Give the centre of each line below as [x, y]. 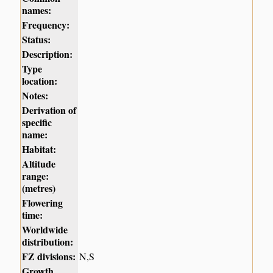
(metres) [39, 188]
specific [37, 122]
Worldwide [45, 229]
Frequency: [46, 24]
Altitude [39, 163]
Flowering [43, 202]
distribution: [48, 241]
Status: [37, 39]
